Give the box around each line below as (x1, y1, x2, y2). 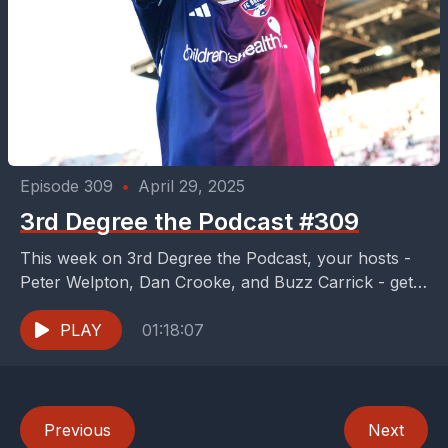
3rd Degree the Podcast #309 (20, 207, 359, 237)
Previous (44, 420, 111, 441)
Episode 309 (20, 176, 113, 197)
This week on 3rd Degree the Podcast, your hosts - (20, 248, 411, 269)
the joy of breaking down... (20, 296, 222, 317)
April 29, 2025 (138, 176, 245, 197)
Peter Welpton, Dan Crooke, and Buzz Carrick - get (20, 272, 413, 293)
